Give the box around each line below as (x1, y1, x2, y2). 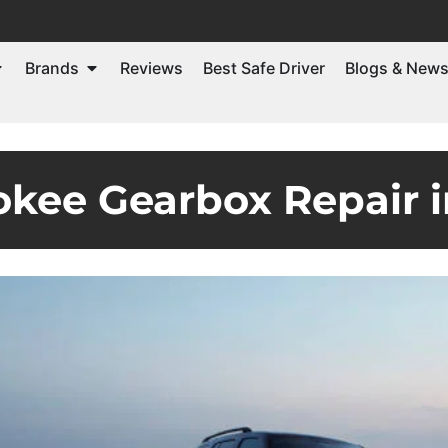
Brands (25, 57, 79, 78)
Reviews (120, 57, 183, 78)
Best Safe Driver (203, 57, 325, 78)
